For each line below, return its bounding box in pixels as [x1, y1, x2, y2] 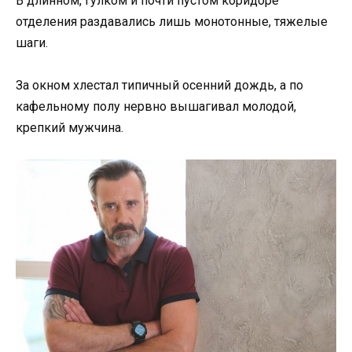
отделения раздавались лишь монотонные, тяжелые [16, 13, 328, 29]
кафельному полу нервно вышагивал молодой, [16, 98, 296, 114]
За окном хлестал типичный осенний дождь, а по [16, 77, 303, 93]
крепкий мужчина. [16, 119, 123, 135]
